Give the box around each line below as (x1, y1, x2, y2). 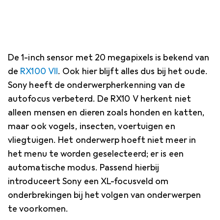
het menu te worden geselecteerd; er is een (8, 148, 184, 159)
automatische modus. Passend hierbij (8, 162, 160, 173)
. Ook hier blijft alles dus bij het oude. (58, 65, 208, 77)
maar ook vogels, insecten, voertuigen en (8, 120, 175, 132)
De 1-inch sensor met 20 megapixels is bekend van (8, 52, 210, 63)
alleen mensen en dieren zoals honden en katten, (8, 107, 205, 118)
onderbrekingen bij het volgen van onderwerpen (8, 189, 201, 200)
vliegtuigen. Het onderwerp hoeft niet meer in (8, 134, 196, 145)
